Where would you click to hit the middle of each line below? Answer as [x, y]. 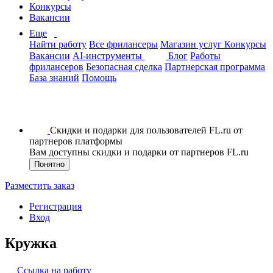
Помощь [99, 78]
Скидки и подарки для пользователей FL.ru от [146, 130]
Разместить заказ [40, 186]
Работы [205, 56]
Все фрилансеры [123, 44]
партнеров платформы [76, 141]
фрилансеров [56, 67]
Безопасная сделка [124, 67]
